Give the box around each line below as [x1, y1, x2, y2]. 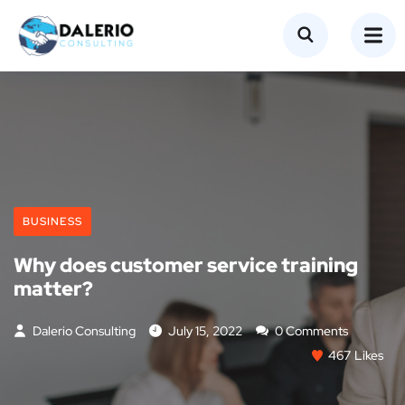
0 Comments [272, 322, 348, 339]
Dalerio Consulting [30, 322, 136, 339]
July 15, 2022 [168, 322, 242, 339]
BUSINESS [23, 213, 82, 229]
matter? [14, 275, 93, 302]
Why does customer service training [14, 251, 358, 278]
